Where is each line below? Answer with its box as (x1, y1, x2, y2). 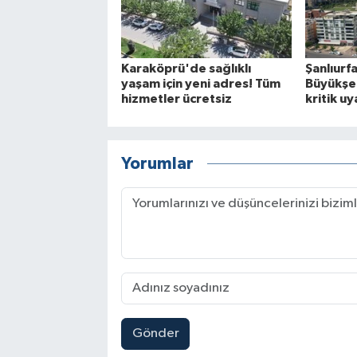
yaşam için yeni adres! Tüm (120, 76, 280, 90)
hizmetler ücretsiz (120, 92, 232, 105)
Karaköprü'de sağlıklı (120, 61, 251, 75)
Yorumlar (120, 155, 194, 173)
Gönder (131, 327, 179, 341)
